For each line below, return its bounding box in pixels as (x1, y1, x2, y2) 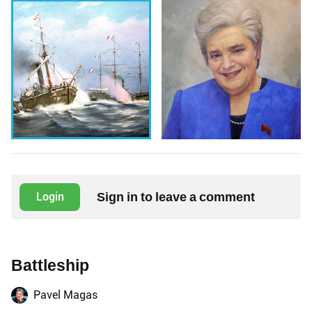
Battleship (11, 256, 89, 275)
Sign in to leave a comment (97, 189, 255, 204)
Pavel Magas (33, 288, 97, 302)
